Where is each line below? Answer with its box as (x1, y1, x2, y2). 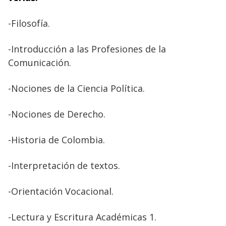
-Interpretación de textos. (8, 159, 120, 172)
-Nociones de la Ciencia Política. (8, 82, 145, 94)
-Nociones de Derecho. (8, 107, 105, 120)
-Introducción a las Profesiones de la (8, 42, 166, 55)
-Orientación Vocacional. (8, 185, 114, 197)
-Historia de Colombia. (8, 133, 105, 146)
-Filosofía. (8, 17, 50, 29)
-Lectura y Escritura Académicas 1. (8, 210, 156, 223)
